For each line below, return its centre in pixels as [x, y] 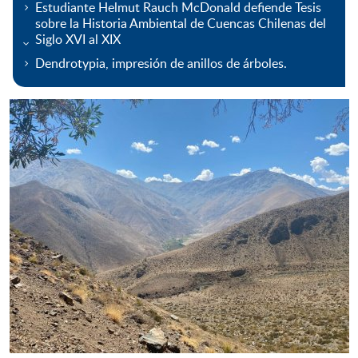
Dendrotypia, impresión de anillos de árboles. [161, 63]
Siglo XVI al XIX [78, 39]
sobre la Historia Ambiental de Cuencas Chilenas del [180, 23]
